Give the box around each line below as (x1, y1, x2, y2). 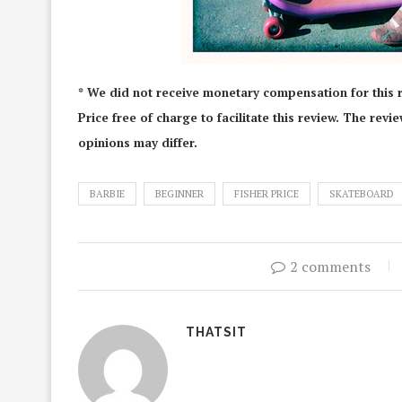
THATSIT (186, 325, 247, 339)
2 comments (290, 257, 371, 276)
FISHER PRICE (234, 188, 299, 200)
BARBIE (90, 188, 125, 200)
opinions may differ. (78, 135, 197, 151)
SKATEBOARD (329, 188, 394, 200)
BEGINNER (155, 188, 204, 200)
